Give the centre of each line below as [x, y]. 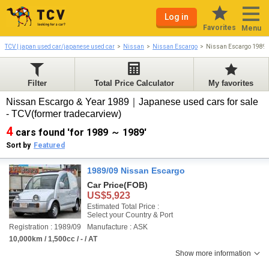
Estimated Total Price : [123, 207]
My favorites [231, 83]
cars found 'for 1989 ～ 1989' [81, 132]
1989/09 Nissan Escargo [136, 171]
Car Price [105, 185]
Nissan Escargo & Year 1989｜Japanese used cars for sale [132, 102]
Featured [49, 145]
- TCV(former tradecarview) [65, 114]
